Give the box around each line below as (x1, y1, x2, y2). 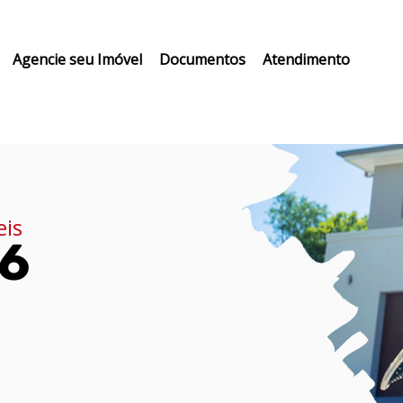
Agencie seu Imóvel (12, 49, 142, 69)
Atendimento (262, 49, 350, 69)
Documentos (158, 49, 246, 69)
